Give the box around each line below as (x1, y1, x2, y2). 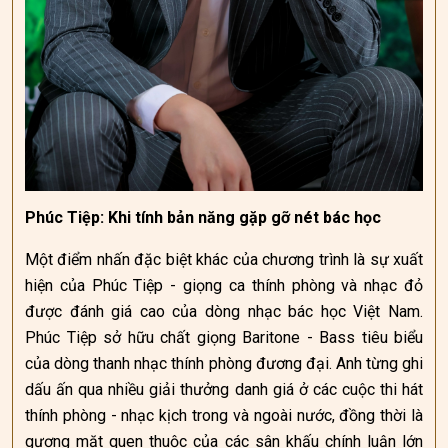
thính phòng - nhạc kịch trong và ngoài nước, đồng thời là (25, 406, 423, 425)
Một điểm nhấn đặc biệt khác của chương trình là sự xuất (25, 250, 423, 269)
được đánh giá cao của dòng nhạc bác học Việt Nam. (25, 302, 423, 321)
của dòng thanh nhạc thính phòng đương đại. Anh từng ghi (25, 354, 423, 373)
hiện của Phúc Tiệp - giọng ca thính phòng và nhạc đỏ (25, 276, 423, 295)
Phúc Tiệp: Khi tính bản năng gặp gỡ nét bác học (25, 208, 381, 227)
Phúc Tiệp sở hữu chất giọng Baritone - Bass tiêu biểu (25, 328, 423, 347)
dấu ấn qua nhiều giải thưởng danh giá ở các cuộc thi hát (25, 380, 423, 399)
